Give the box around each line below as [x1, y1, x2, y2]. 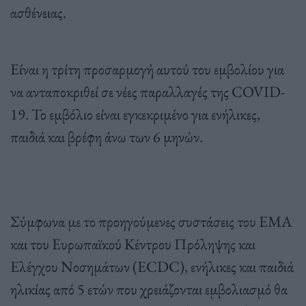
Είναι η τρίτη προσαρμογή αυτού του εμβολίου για [10, 59, 284, 80]
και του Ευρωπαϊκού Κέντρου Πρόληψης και [10, 234, 255, 255]
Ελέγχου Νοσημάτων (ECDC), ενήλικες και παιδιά [10, 256, 294, 277]
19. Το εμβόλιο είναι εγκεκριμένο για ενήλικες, [10, 104, 260, 125]
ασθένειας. [10, 2, 66, 23]
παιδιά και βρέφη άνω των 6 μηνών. [10, 126, 203, 148]
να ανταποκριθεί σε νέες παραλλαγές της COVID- [10, 81, 285, 102]
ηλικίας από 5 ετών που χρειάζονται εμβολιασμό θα [10, 279, 288, 300]
